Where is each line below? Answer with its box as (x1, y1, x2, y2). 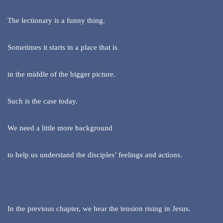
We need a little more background (7, 124, 112, 132)
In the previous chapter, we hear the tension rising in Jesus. (7, 205, 191, 213)
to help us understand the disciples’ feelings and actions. (7, 151, 182, 159)
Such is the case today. (7, 97, 78, 106)
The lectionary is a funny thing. (7, 16, 105, 25)
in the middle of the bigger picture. (7, 70, 115, 79)
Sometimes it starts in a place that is (7, 43, 117, 52)
